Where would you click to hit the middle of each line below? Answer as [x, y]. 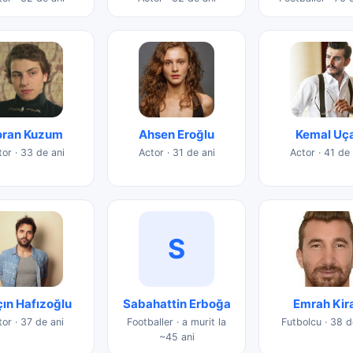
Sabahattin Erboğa [176, 303]
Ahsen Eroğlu [176, 134]
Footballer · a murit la [176, 321]
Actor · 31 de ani [176, 152]
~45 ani [176, 336]
